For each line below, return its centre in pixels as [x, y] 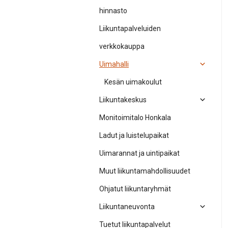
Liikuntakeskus [123, 100]
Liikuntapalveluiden [130, 28]
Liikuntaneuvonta [127, 207]
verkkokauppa [122, 46]
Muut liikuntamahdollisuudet [145, 171]
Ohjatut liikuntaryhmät [135, 189]
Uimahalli [114, 64]
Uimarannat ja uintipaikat [139, 153]
